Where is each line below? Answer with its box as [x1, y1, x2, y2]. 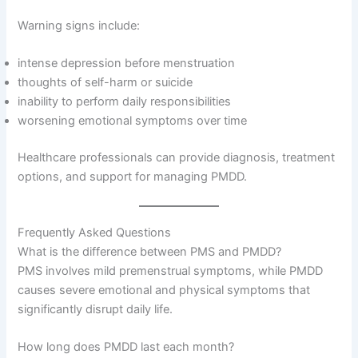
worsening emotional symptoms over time [18, 113, 248, 129]
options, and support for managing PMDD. [18, 169, 248, 185]
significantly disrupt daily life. [18, 301, 173, 316]
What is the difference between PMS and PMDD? [18, 244, 282, 259]
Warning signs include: [18, 18, 141, 34]
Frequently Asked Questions [18, 225, 172, 240]
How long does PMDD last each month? [18, 340, 235, 355]
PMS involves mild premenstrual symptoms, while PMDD [18, 263, 324, 278]
